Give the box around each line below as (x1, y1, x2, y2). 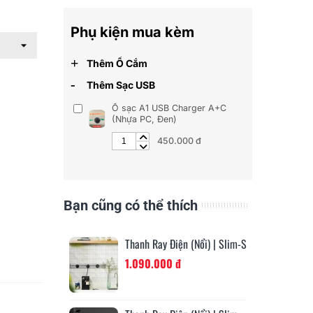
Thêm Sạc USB (84, 79, 155, 92)
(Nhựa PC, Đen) (111, 114, 177, 125)
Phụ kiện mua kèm (70, 24, 194, 41)
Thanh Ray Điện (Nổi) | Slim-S (124, 235, 247, 253)
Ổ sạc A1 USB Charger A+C (111, 103, 226, 114)
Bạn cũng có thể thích (63, 197, 198, 214)
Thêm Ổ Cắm (84, 57, 147, 69)
